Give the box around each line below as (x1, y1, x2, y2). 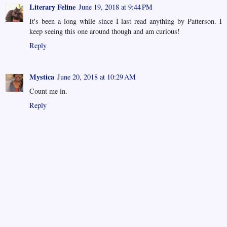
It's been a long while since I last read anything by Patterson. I (29, 16, 222, 26)
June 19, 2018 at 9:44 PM (79, 2, 153, 12)
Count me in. (29, 86, 67, 96)
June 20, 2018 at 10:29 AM (57, 72, 136, 82)
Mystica (29, 71, 54, 83)
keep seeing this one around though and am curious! (29, 26, 180, 36)
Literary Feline (29, 2, 75, 13)
